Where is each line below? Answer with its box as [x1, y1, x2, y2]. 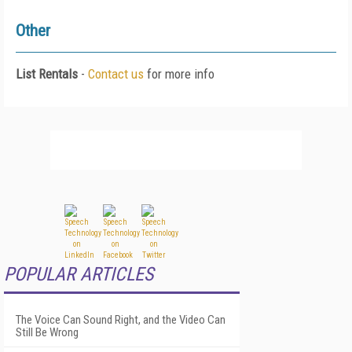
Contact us [88, 66, 144, 82]
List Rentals [16, 66, 78, 82]
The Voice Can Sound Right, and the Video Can [16, 313, 225, 327]
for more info [144, 66, 214, 82]
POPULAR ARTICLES [4, 263, 153, 285]
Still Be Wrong [16, 325, 79, 339]
